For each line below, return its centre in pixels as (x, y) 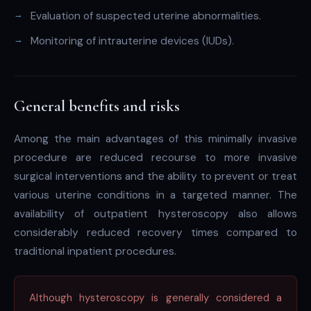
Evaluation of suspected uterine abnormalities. (146, 16)
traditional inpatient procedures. (95, 252)
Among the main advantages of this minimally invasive (155, 139)
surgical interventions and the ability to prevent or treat (155, 177)
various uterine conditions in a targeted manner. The (155, 195)
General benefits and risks (97, 106)
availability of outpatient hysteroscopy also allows (155, 214)
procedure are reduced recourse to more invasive (155, 158)
